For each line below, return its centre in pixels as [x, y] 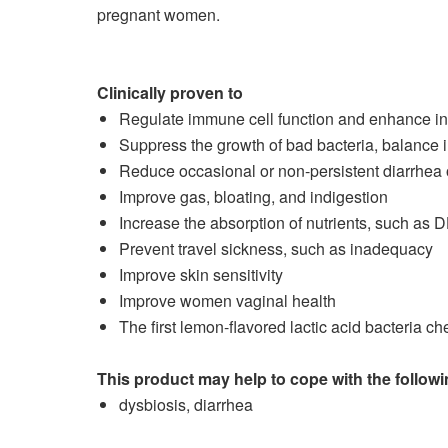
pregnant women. [158, 14]
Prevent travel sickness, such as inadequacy [276, 248]
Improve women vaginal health [227, 300]
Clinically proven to [170, 92]
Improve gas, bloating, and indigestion [253, 196]
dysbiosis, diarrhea [186, 404]
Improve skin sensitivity [201, 274]
